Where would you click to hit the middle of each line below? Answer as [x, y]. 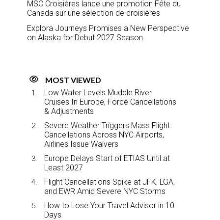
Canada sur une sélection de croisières [94, 13]
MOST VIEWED [73, 80]
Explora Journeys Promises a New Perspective [108, 28]
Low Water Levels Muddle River [98, 93]
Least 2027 [64, 168]
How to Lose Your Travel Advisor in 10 [109, 206]
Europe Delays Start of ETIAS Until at [107, 159]
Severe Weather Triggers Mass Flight [107, 126]
